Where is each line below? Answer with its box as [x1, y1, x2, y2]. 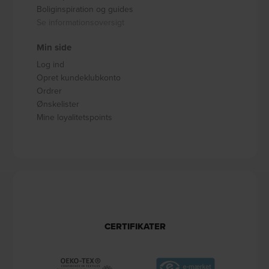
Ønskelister [37, 97, 80, 110]
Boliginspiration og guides [37, 2, 134, 15]
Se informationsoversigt [37, 16, 125, 28]
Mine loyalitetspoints [37, 110, 113, 123]
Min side [37, 40, 72, 54]
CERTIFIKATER [104, 219, 166, 233]
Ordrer [37, 84, 62, 97]
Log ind [37, 58, 65, 70]
